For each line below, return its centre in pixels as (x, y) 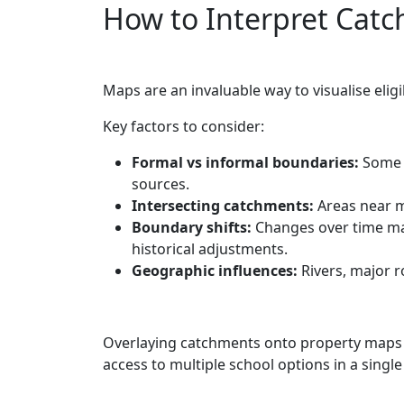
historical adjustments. (210, 248)
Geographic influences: (215, 270)
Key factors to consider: (184, 126)
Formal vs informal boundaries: (245, 162)
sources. (161, 184)
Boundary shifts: (192, 227)
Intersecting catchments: (223, 205)
